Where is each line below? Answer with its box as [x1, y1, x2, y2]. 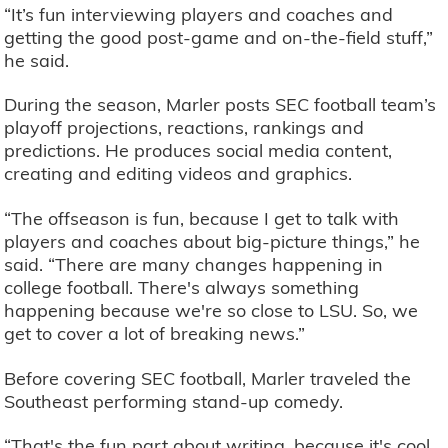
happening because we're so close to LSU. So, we [4, 299, 419, 323]
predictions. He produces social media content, [4, 139, 393, 163]
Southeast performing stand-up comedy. [4, 389, 349, 413]
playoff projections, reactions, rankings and [4, 116, 365, 140]
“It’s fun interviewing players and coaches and [4, 2, 394, 26]
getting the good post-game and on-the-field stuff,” [4, 25, 434, 49]
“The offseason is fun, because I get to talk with [4, 207, 400, 231]
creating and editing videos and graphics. [4, 162, 358, 186]
